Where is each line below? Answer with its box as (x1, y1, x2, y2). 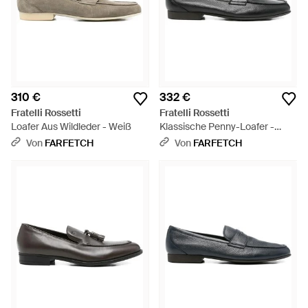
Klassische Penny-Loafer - (159, 120, 274, 133)
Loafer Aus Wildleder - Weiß (11, 120, 131, 133)
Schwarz (159, 134, 197, 146)
